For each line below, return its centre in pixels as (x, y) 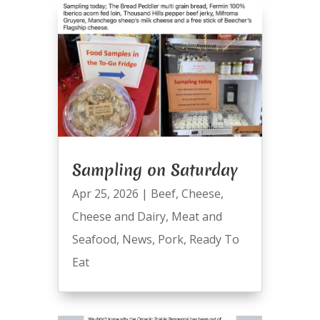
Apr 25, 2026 (105, 193)
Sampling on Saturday (155, 170)
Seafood (94, 239)
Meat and (196, 216)
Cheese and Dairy (119, 216)
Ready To (214, 239)
